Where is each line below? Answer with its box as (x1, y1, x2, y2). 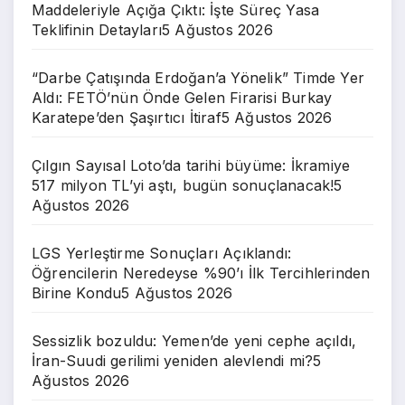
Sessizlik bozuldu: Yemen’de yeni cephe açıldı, (32, 331, 357, 350)
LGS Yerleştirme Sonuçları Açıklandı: (32, 243, 292, 262)
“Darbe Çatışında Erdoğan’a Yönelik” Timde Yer (32, 68, 364, 87)
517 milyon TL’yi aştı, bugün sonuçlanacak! (32, 175, 334, 194)
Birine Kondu (32, 283, 122, 302)
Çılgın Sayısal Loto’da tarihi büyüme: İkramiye (32, 155, 351, 174)
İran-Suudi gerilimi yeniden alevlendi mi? (32, 351, 314, 370)
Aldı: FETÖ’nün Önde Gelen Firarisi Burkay (32, 88, 333, 107)
